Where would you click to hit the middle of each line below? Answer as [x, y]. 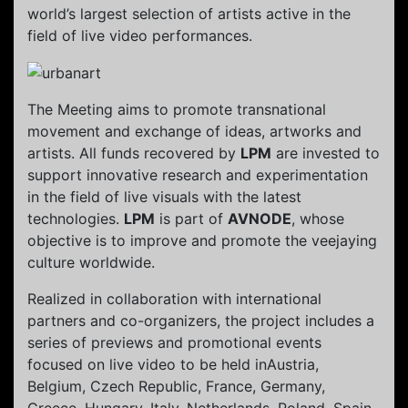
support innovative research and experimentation [198, 175]
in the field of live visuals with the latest [164, 197]
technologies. [76, 219]
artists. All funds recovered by [134, 153]
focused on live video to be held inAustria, [173, 365]
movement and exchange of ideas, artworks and [194, 132]
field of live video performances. [140, 35]
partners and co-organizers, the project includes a [201, 321]
